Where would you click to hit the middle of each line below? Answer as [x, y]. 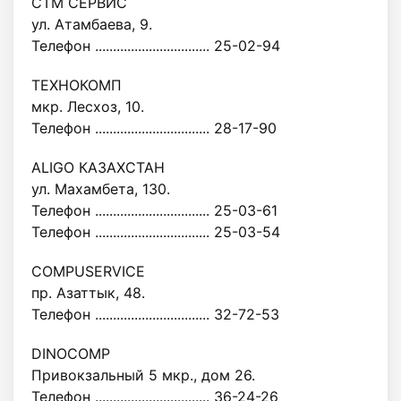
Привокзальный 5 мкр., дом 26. [143, 375]
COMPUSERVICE [88, 271]
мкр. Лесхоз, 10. [88, 107]
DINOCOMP [71, 354]
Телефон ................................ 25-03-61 [154, 210]
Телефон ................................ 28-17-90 [154, 128]
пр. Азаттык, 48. [88, 293]
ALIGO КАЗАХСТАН [98, 167]
